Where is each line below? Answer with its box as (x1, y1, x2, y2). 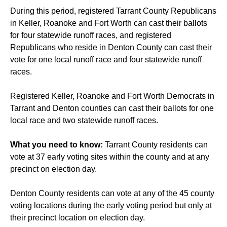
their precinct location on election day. (10, 213, 145, 222)
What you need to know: (10, 140, 105, 149)
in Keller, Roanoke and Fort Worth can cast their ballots (10, 19, 207, 28)
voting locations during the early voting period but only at (10, 201, 212, 210)
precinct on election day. (10, 165, 97, 174)
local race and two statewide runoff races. (10, 116, 158, 125)
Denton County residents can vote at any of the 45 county (10, 189, 214, 198)
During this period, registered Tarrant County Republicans (10, 7, 216, 16)
